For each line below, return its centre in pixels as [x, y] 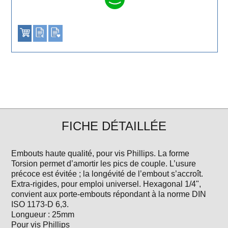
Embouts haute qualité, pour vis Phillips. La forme [101, 153]
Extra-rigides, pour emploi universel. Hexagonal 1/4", [106, 184]
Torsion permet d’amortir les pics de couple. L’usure [104, 163]
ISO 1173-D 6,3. [40, 204]
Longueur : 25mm [43, 214]
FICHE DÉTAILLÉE [114, 126]
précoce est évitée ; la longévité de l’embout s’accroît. [107, 174]
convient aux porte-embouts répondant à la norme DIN [109, 194]
